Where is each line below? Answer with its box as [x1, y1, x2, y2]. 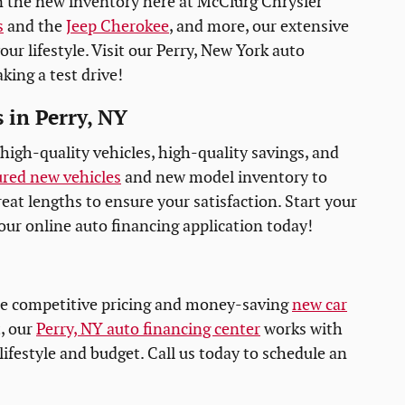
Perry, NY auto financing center [36, 319, 260, 339]
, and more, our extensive [169, 16, 349, 36]
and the [4, 16, 66, 36]
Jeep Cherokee [66, 16, 169, 36]
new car [292, 295, 347, 315]
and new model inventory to [121, 168, 327, 188]
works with [260, 319, 343, 339]
